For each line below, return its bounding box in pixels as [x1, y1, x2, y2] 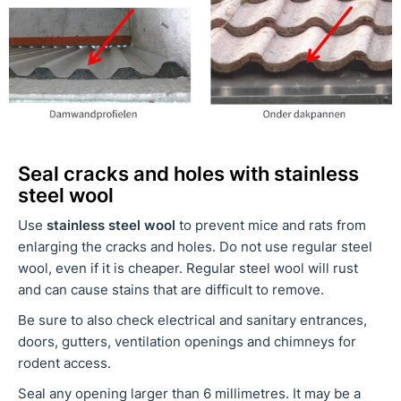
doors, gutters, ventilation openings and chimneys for [18, 333, 356, 351]
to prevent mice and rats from [175, 217, 366, 235]
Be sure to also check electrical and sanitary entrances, [18, 311, 367, 329]
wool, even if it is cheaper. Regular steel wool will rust [18, 260, 358, 277]
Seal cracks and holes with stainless [18, 161, 359, 186]
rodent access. [18, 354, 111, 372]
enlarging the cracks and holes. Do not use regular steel [18, 238, 372, 256]
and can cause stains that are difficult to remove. [18, 281, 324, 299]
